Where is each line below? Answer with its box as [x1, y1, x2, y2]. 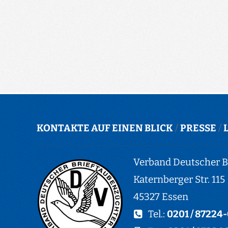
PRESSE [180, 122, 216, 134]
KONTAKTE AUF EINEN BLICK [37, 122, 173, 134]
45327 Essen [133, 190, 188, 203]
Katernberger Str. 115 [133, 173, 225, 185]
